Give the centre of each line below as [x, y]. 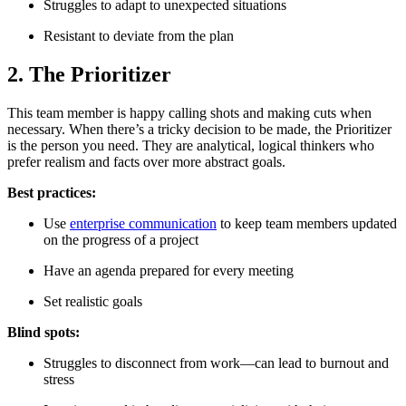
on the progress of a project [121, 239]
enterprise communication [143, 223]
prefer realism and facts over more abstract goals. [146, 161]
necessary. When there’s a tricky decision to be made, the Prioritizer [199, 129]
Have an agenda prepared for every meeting [169, 270]
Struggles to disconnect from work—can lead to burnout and [216, 362]
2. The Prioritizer [89, 74]
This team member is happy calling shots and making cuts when [189, 112]
